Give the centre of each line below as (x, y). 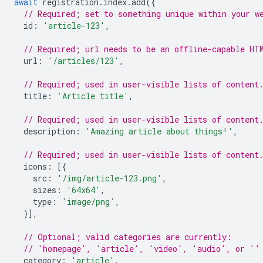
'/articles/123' (83, 60)
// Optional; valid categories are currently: (128, 237)
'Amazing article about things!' (159, 131)
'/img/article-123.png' (109, 178)
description (49, 131)
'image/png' (88, 201)
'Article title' (93, 96)
